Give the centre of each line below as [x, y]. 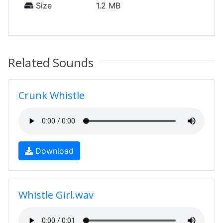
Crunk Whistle [52, 95]
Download [53, 151]
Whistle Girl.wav [56, 195]
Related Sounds [51, 62]
